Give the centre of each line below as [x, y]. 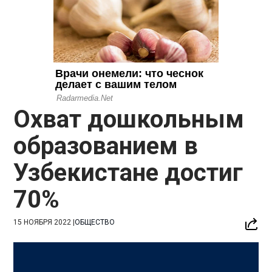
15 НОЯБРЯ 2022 [42, 222]
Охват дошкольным [129, 119]
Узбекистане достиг [128, 172]
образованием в [106, 146]
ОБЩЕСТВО [95, 222]
